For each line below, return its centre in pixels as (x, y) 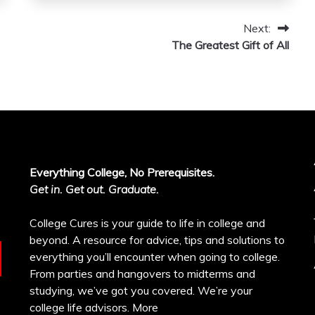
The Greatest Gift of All (230, 45)
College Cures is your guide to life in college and (148, 223)
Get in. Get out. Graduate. (95, 189)
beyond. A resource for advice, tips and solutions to (157, 240)
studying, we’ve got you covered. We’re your (141, 291)
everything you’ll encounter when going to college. (155, 257)
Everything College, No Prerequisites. (122, 173)
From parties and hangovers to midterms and (143, 274)
